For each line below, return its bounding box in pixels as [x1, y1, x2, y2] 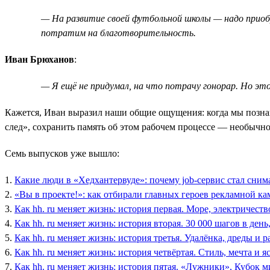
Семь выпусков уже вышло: [5, 148, 119, 159]
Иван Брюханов [5, 54, 74, 64]
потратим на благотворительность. [41, 27, 196, 38]
